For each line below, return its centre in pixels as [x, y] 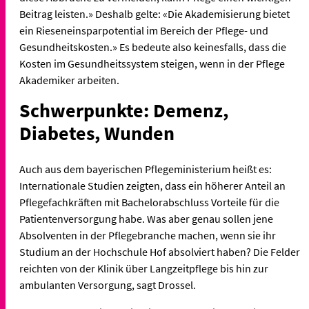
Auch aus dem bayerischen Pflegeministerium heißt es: [146, 169]
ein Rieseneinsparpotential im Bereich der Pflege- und [144, 31]
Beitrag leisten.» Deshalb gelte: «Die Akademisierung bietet [154, 14]
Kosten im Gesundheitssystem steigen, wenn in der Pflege [152, 64]
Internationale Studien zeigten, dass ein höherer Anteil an [152, 186]
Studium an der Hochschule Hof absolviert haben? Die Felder [160, 252]
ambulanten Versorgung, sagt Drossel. [108, 285]
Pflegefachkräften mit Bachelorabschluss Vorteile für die [149, 202]
